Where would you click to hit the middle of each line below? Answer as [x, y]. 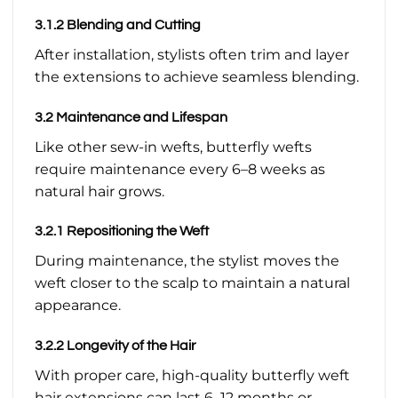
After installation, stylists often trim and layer [192, 54]
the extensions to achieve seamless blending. [197, 76]
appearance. [78, 306]
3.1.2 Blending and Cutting [118, 24]
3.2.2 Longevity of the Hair [115, 346]
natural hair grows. [99, 191]
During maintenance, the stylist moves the [187, 261]
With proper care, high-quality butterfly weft [192, 376]
